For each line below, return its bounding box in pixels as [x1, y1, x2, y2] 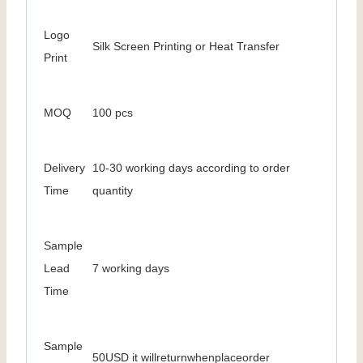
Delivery [44, 161, 85, 175]
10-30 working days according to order [92, 161, 290, 175]
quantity [92, 184, 133, 198]
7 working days [92, 262, 169, 275]
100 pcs [92, 106, 133, 120]
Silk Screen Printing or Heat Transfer [92, 40, 280, 53]
